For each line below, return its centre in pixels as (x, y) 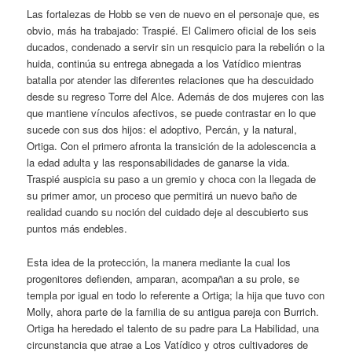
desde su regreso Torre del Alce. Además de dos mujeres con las (176, 97)
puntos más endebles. (77, 229)
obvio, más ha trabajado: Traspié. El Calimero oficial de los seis (172, 31)
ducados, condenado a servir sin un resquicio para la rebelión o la (176, 47)
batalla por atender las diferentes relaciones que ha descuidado (170, 80)
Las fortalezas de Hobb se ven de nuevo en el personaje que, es (174, 14)
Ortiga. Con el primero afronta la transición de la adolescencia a (172, 146)
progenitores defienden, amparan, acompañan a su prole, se (163, 278)
